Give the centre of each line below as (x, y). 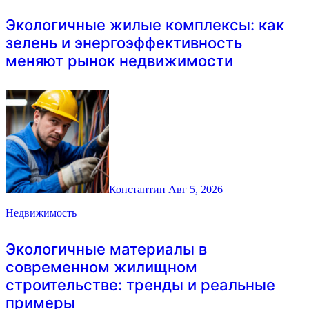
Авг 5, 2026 (196, 190)
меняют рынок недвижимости (119, 61)
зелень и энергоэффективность (124, 43)
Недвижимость (41, 213)
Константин (139, 190)
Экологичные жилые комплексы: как (145, 25)
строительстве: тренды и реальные (140, 285)
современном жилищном (101, 267)
